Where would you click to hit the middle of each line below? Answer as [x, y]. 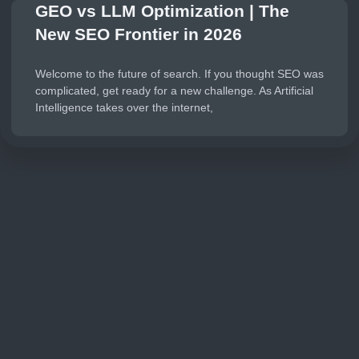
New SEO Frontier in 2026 [139, 34]
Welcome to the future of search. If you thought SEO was [179, 74]
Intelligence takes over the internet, [124, 107]
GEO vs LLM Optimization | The [162, 11]
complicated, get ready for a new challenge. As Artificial [174, 91]
